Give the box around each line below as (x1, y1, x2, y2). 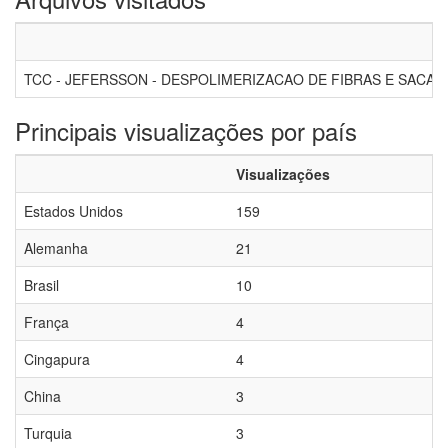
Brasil (24, 275, 59, 295)
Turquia (24, 423, 72, 443)
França (24, 312, 69, 332)
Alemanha (24, 238, 88, 258)
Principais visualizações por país (15, 113, 357, 148)
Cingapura (24, 349, 90, 369)
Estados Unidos (24, 201, 123, 221)
